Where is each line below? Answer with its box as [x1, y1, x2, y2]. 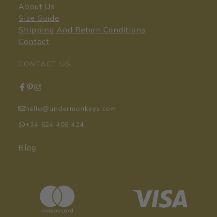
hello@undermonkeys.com [25, 104, 116, 113]
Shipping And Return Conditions [18, 24, 146, 34]
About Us [18, 1, 55, 11]
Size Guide [18, 13, 60, 23]
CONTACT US [18, 59, 72, 68]
